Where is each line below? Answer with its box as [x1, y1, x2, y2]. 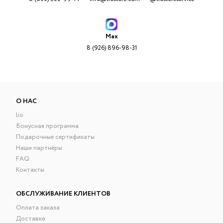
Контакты [16, 165, 45, 175]
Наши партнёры [16, 143, 63, 153]
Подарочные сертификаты [16, 132, 95, 142]
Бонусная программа [16, 121, 79, 131]
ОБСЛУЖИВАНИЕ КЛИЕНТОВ [16, 189, 111, 199]
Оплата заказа [16, 203, 60, 213]
